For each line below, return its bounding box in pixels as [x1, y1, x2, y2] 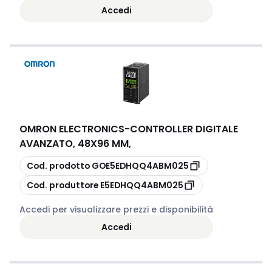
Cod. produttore [27, 178, 98, 191]
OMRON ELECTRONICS [19, 122, 124, 136]
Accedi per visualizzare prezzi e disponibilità [19, 203, 213, 216]
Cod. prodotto [27, 159, 90, 172]
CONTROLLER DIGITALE [130, 122, 238, 136]
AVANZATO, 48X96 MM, [19, 137, 131, 151]
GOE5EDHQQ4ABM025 [92, 159, 189, 172]
